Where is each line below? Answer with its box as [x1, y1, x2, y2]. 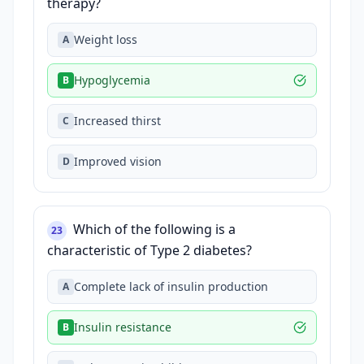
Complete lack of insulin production [74, 279, 268, 294]
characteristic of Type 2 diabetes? [47, 241, 252, 259]
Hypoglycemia [74, 72, 150, 88]
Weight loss [74, 32, 137, 47]
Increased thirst [74, 113, 161, 128]
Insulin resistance [74, 319, 171, 335]
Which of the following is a [73, 220, 236, 238]
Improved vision [74, 154, 162, 169]
